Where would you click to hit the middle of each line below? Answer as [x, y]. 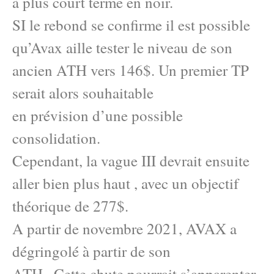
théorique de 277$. [70, 206]
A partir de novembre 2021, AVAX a [124, 228]
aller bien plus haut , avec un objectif [125, 183]
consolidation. [56, 138]
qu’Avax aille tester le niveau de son [122, 47]
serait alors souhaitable [83, 92]
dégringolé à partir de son [91, 251]
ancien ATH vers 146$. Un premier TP [131, 70]
